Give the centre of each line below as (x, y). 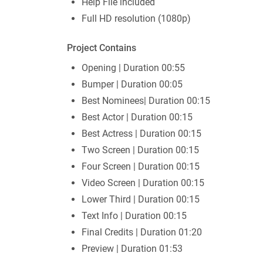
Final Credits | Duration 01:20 (142, 232)
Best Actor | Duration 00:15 (137, 117)
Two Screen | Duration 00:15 (140, 150)
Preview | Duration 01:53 (132, 249)
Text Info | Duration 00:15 (134, 216)
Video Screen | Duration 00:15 (143, 183)
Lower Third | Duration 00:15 (141, 200)
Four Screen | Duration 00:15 (141, 167)
